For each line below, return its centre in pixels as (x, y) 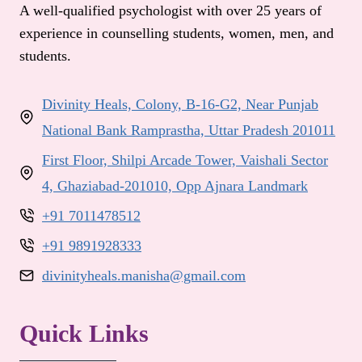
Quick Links (84, 334)
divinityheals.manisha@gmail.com (144, 276)
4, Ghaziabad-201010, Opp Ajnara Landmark (175, 186)
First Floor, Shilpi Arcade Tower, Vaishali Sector (185, 160)
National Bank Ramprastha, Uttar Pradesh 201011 (189, 130)
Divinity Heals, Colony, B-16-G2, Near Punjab (180, 105)
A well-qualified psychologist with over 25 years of (170, 11)
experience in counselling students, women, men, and (177, 34)
